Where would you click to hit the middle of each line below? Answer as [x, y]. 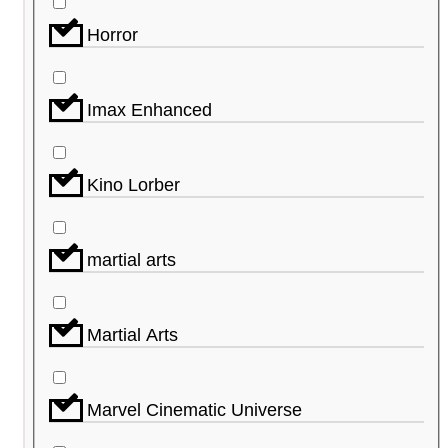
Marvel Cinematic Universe [194, 409]
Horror [112, 34]
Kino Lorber [133, 184]
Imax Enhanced [149, 109]
